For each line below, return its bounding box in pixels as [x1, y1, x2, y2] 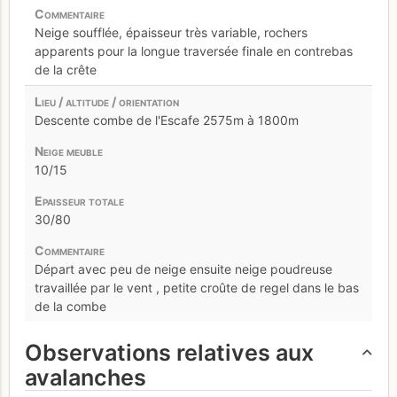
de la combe [34, 298, 106, 314]
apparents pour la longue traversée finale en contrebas [34, 43, 353, 58]
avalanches [25, 363, 146, 391]
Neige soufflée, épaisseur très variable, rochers [34, 24, 307, 40]
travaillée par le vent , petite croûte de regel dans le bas [34, 279, 359, 295]
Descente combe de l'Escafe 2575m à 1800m [34, 112, 299, 128]
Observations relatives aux [25, 339, 314, 366]
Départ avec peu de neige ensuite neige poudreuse [34, 261, 332, 276]
